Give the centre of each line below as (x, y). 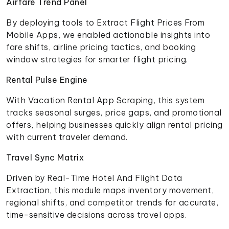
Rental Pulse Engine (47, 79)
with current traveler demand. (67, 137)
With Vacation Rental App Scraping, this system (105, 100)
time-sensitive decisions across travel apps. (96, 214)
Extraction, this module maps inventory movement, (110, 190)
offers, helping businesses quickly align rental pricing (114, 124)
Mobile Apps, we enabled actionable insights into (108, 35)
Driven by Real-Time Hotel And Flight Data (94, 178)
